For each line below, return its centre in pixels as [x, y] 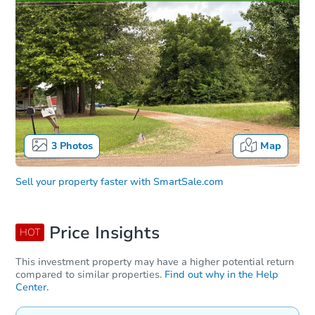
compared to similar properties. [89, 275]
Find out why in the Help [221, 275]
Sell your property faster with [83, 182]
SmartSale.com [188, 182]
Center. [32, 288]
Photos [75, 146]
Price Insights [102, 233]
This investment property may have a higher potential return [155, 262]
